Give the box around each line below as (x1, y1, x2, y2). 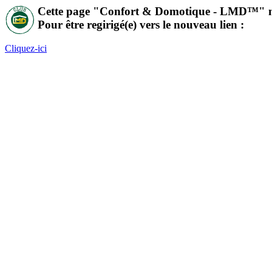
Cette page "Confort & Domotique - (38, 5, 220, 18)
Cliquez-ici (5, 42, 47, 53)
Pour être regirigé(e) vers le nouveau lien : (38, 18, 244, 31)
